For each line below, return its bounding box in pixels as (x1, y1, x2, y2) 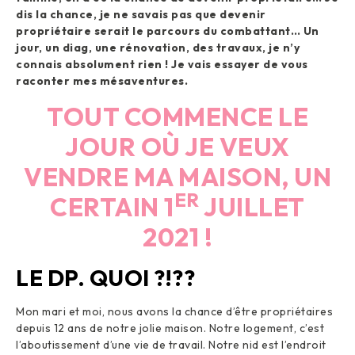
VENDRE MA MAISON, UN (24, 161, 331, 193)
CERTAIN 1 (50, 191, 174, 223)
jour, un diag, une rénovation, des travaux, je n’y (16, 40, 300, 55)
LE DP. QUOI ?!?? (16, 264, 195, 292)
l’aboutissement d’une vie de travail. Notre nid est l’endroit (16, 338, 326, 353)
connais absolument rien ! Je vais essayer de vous (16, 57, 308, 72)
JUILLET (199, 191, 305, 223)
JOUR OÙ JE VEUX (65, 131, 290, 163)
